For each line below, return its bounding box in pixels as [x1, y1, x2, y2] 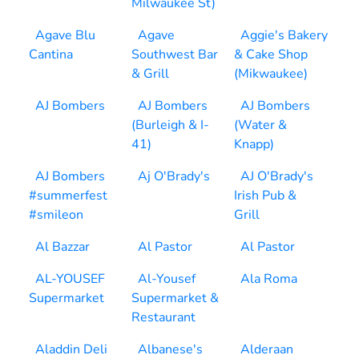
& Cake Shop [234, 46, 308, 63]
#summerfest [29, 187, 107, 204]
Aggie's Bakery [240, 26, 328, 44]
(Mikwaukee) [234, 65, 308, 83]
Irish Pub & [234, 187, 296, 204]
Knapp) [234, 135, 274, 153]
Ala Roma [240, 270, 297, 288]
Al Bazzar [35, 238, 90, 256]
